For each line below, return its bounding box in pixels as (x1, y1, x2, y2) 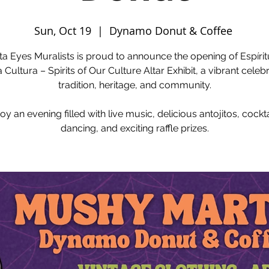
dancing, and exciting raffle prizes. (60, 122, 209, 134)
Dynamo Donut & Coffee (109, 23, 235, 38)
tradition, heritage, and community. (58, 79, 211, 91)
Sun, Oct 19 (34, 23, 91, 38)
